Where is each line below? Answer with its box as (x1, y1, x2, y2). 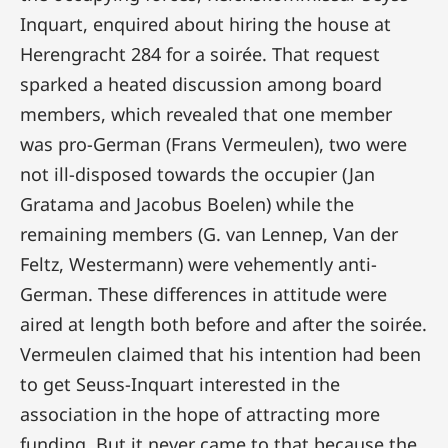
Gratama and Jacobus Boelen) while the (20, 191, 354, 216)
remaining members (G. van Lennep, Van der (20, 221, 398, 246)
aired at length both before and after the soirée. (20, 311, 427, 336)
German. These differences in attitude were (20, 281, 387, 306)
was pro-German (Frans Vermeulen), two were (20, 131, 407, 156)
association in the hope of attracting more (20, 401, 380, 426)
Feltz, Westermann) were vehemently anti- (20, 251, 377, 276)
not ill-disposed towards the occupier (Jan (20, 161, 375, 186)
